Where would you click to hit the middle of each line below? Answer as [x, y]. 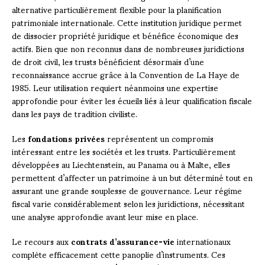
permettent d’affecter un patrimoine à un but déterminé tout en [132, 177]
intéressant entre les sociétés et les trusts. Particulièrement [124, 151]
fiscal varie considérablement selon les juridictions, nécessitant [128, 203]
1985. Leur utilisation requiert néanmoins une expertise [115, 87]
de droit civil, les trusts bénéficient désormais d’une [108, 61]
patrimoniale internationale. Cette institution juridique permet [127, 22]
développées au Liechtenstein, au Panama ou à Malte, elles [121, 164]
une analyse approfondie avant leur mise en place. [105, 216]
